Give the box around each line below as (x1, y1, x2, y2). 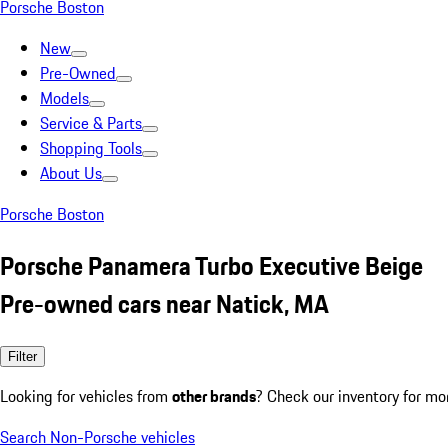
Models (40, 86, 89, 110)
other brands (172, 383, 256, 408)
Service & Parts (40, 111, 142, 135)
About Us (40, 161, 102, 185)
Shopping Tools (40, 136, 142, 160)
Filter (8, 348, 37, 364)
